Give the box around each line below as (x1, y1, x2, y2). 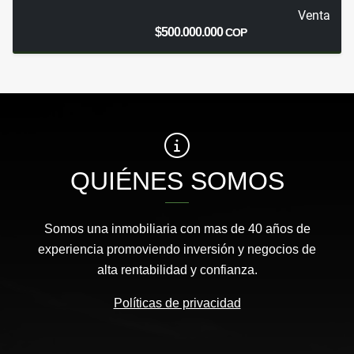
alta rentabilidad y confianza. (96, 263, 258, 277)
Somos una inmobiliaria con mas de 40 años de (43, 222, 311, 236)
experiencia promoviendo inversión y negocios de (38, 243, 316, 257)
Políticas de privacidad (113, 296, 241, 311)
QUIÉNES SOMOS (70, 167, 284, 196)
